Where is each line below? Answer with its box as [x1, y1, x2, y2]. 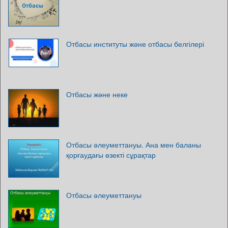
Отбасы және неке [66, 89, 128, 99]
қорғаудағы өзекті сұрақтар [66, 150, 156, 160]
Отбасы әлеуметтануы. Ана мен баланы [66, 139, 201, 150]
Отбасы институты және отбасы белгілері [66, 39, 204, 49]
